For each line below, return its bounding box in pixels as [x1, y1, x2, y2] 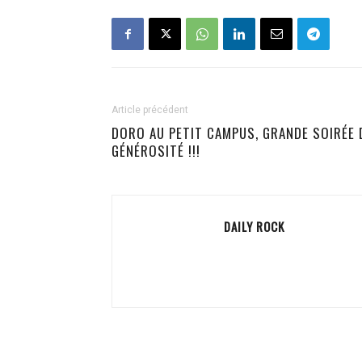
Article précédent [112, 104, 188, 116]
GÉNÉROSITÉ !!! [112, 141, 200, 161]
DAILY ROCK [224, 217, 284, 235]
